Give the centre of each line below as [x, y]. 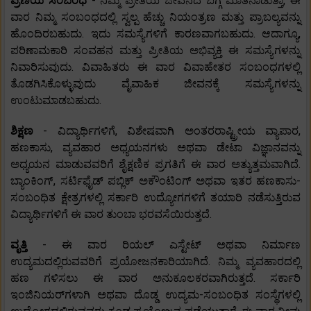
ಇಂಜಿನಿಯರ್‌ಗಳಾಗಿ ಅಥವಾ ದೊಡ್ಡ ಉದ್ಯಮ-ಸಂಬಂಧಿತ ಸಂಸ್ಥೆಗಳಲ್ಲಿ [155, 295]
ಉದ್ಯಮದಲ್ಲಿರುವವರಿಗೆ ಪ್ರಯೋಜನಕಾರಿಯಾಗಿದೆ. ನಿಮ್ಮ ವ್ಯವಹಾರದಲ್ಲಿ [155, 262]
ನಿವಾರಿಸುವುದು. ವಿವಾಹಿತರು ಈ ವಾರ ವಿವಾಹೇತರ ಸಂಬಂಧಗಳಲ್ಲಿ [155, 67]
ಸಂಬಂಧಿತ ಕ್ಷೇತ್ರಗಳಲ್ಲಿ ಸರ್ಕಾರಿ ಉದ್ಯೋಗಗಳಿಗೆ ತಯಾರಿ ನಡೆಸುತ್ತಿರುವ [155, 198]
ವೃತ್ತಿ [26, 245]
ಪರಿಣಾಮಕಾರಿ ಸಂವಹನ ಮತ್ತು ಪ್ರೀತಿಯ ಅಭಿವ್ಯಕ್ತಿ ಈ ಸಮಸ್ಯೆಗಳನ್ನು [155, 51]
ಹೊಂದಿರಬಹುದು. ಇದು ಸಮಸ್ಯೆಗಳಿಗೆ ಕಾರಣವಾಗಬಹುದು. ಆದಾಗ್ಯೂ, [155, 34]
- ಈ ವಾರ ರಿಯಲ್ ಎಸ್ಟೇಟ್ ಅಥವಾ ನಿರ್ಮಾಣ [171, 245]
